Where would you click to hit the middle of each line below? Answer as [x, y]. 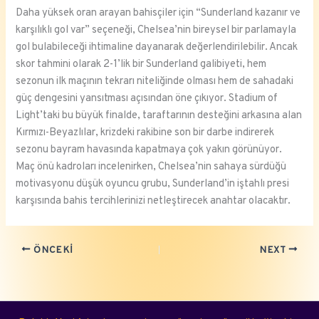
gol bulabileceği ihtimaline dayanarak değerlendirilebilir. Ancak [157, 48]
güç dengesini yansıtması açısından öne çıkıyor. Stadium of [147, 99]
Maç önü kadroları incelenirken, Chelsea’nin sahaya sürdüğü [151, 167]
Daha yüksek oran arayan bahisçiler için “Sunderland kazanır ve [158, 14]
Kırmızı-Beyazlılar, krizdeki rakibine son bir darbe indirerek [145, 133]
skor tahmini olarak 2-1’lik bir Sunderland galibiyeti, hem [141, 65]
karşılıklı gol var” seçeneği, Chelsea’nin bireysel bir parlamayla [156, 31]
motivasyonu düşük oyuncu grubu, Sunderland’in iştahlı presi [153, 184]
